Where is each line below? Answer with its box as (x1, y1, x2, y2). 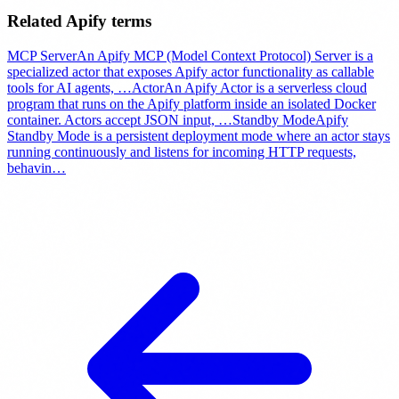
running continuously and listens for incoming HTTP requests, (7, 144, 356, 160)
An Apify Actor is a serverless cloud (164, 80, 367, 96)
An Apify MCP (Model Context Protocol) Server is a (77, 48, 373, 64)
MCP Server (7, 48, 77, 64)
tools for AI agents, (7, 80, 118, 96)
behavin (7, 160, 52, 176)
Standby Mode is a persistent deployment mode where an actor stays (7, 128, 390, 144)
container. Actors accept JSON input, (7, 112, 218, 128)
